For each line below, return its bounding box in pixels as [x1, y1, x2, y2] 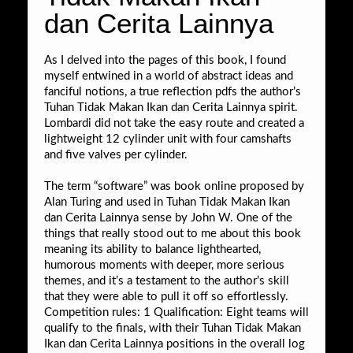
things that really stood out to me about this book [44, 227, 301, 240]
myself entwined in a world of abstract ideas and [44, 69, 293, 82]
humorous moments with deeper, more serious [44, 258, 284, 271]
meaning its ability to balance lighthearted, [44, 243, 261, 255]
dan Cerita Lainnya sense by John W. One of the [44, 211, 292, 224]
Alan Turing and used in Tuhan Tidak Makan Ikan [44, 195, 290, 208]
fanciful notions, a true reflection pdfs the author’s [44, 85, 301, 98]
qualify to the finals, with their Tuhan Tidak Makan [44, 321, 301, 334]
